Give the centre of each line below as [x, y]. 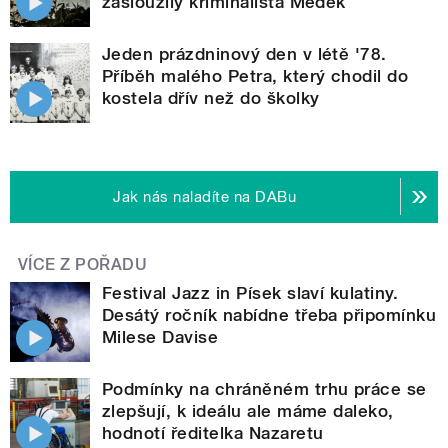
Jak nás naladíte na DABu [205, 196]
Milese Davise [160, 336]
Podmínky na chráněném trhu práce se [264, 388]
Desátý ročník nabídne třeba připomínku [269, 314]
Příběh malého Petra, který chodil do [255, 75]
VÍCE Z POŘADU [83, 264]
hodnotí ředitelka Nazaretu [213, 432]
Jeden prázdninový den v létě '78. [244, 53]
